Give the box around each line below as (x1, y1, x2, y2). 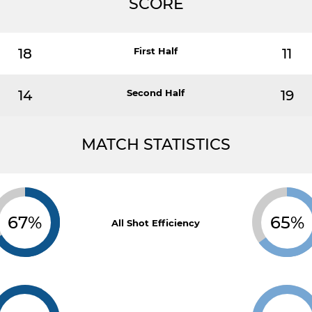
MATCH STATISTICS (81, 135, 231, 154)
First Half (134, 45, 178, 56)
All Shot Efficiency (111, 217, 201, 228)
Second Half (127, 87, 185, 98)
